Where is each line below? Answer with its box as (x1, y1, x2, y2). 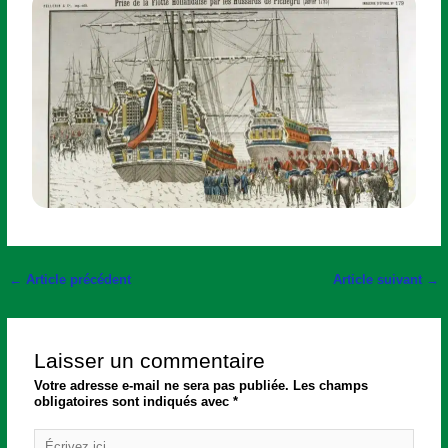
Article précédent (21, 272, 131, 288)
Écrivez (33, 427, 80, 443)
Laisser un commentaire (34, 348, 266, 372)
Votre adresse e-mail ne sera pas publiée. (34, 377, 290, 393)
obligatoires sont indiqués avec (34, 393, 234, 409)
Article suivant (333, 272, 427, 288)
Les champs (293, 377, 369, 393)
